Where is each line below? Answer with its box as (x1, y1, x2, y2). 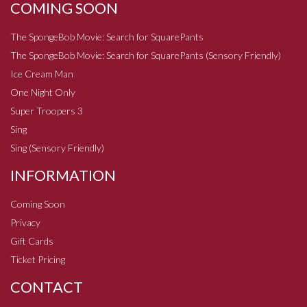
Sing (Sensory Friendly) (10, 141, 104, 153)
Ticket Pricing (10, 253, 65, 265)
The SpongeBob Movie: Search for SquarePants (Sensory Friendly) (10, 49, 281, 61)
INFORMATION (10, 166, 116, 184)
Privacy (10, 216, 40, 228)
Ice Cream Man (10, 67, 73, 79)
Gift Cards (10, 234, 53, 247)
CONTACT (10, 278, 83, 296)
